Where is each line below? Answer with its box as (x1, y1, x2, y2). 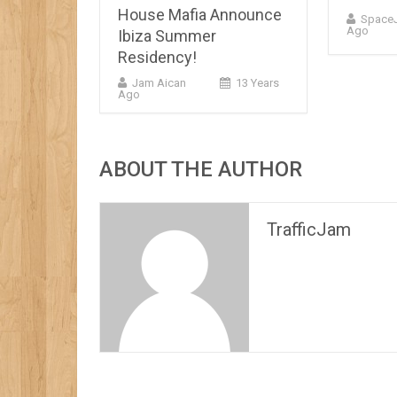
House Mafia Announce (118, 4, 282, 24)
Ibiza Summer (118, 26, 216, 45)
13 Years (236, 75, 279, 90)
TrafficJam (267, 218, 351, 240)
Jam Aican (132, 75, 186, 90)
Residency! (118, 47, 197, 66)
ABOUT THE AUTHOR (99, 156, 302, 182)
